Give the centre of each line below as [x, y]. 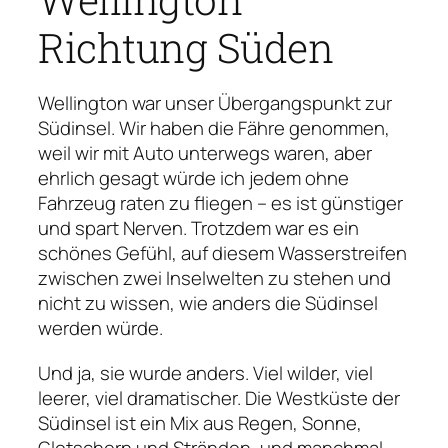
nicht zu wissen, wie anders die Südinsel [208, 302]
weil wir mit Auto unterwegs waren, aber [205, 152]
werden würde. [100, 327]
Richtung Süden [185, 46]
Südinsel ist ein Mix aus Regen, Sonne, [200, 422]
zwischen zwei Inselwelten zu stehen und [214, 277]
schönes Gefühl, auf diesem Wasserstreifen [222, 252]
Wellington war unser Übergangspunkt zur [215, 102]
